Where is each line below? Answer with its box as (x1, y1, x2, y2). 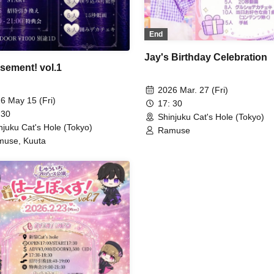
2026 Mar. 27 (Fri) (158, 85, 228, 95)
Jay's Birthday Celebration (144, 52, 267, 63)
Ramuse (158, 125, 190, 136)
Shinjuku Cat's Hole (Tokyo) (158, 112, 264, 122)
